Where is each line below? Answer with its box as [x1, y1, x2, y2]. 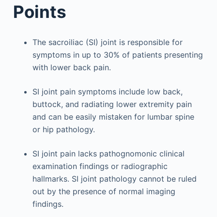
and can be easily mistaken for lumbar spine [32, 112, 194, 122]
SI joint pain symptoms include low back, [32, 87, 183, 96]
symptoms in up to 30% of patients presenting [32, 50, 203, 60]
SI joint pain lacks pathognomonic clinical [32, 149, 185, 158]
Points [13, 1, 66, 22]
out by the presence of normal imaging [32, 186, 175, 196]
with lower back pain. [32, 62, 111, 72]
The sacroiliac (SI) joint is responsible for [32, 37, 183, 47]
